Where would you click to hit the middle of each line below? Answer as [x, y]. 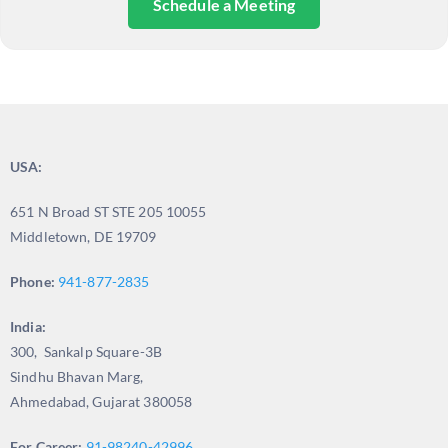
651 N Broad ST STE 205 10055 [108, 212]
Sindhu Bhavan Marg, [77, 377]
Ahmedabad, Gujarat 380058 [101, 402]
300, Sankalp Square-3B [86, 352]
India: [28, 327]
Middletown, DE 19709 [83, 237]
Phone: [32, 282]
